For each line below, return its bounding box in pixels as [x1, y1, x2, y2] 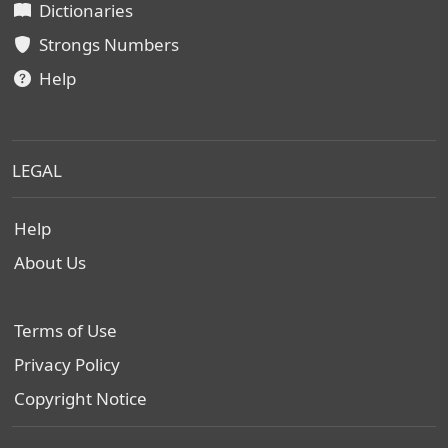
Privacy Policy [14, 353, 120, 376]
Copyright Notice [14, 387, 147, 410]
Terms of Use [14, 319, 117, 342]
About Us [14, 251, 86, 274]
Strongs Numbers [31, 33, 179, 56]
